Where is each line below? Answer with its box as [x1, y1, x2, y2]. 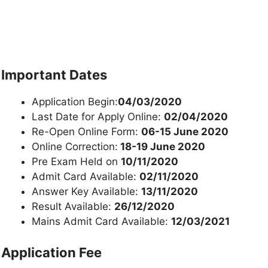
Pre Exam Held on [32, 156, 121, 168]
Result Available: [32, 200, 114, 213]
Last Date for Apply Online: [32, 111, 164, 123]
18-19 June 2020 [118, 141, 205, 153]
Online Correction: [32, 141, 118, 153]
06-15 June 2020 [141, 126, 229, 138]
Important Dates [1, 67, 107, 83]
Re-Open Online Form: [32, 126, 141, 138]
